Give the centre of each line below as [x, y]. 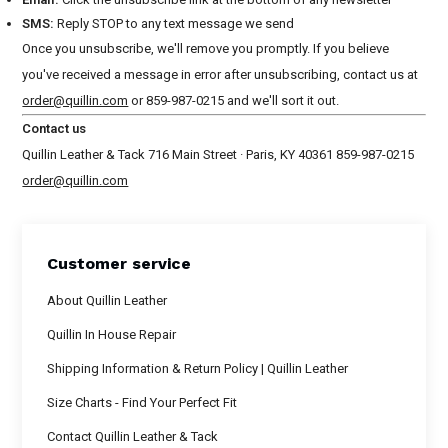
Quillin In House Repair [112, 334]
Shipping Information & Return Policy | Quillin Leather [198, 368]
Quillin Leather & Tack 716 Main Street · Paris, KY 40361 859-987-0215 [218, 154]
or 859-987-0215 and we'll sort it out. [234, 100]
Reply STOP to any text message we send [174, 23]
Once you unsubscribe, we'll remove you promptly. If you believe [206, 48]
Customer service [119, 263]
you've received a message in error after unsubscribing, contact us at [220, 74]
